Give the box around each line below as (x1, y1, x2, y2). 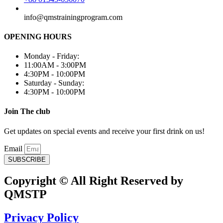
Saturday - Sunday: (24, 79, 84, 88)
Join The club (4, 107, 50, 116)
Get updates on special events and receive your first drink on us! (4, 126, 205, 135)
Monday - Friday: (24, 52, 79, 61)
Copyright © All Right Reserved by (4, 174, 183, 188)
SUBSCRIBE (8, 155, 46, 163)
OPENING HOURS (4, 32, 72, 41)
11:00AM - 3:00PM (24, 61, 86, 70)
